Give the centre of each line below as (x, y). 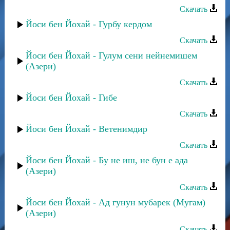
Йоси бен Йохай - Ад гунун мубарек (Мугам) (116, 202)
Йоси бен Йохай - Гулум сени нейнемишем (111, 55)
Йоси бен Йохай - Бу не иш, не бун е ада (107, 160)
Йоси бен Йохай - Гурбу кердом (89, 24)
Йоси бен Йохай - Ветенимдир (87, 129)
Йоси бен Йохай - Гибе (71, 98)
